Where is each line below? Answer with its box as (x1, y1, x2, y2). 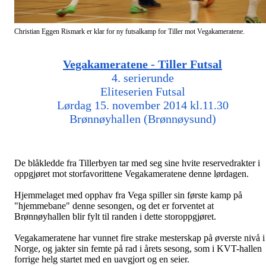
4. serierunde (111, 71, 174, 84)
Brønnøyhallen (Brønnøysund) (69, 112, 216, 125)
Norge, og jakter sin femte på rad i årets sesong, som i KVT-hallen (14, 243, 262, 254)
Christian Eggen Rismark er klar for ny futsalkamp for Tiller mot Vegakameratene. (14, 27, 245, 36)
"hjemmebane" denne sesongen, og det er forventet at (14, 200, 214, 211)
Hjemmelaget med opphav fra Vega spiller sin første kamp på (14, 189, 242, 200)
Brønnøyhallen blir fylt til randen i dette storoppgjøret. (14, 211, 216, 221)
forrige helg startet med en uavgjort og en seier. (14, 254, 189, 264)
